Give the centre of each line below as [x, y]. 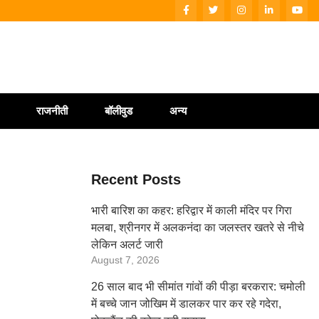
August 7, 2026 [125, 260]
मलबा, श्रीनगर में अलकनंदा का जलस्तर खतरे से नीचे [198, 228]
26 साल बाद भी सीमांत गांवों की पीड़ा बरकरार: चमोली [198, 287]
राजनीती [52, 111]
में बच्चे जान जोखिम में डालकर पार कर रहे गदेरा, [186, 304]
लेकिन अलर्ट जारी [127, 245]
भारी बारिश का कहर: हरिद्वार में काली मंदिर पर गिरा [192, 210]
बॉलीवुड [119, 111]
